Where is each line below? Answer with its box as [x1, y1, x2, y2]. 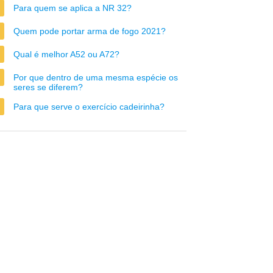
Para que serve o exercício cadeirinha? [13, 102, 165, 112]
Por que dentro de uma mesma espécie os [13, 73, 178, 82]
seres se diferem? [13, 82, 83, 92]
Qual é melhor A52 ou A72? [13, 49, 119, 59]
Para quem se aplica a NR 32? [13, 3, 132, 13]
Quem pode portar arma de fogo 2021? [13, 26, 166, 36]
